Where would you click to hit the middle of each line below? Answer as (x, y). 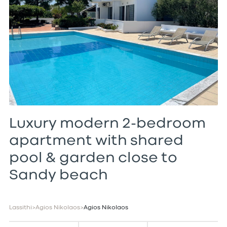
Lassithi (20, 208)
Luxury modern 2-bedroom (107, 124)
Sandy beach (58, 176)
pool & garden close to (93, 159)
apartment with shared (96, 141)
